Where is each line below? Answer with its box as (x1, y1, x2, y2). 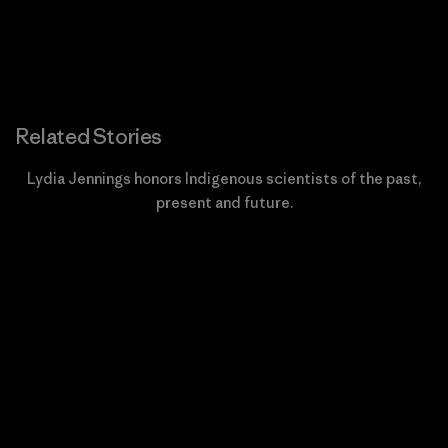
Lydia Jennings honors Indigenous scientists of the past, (27, 169, 421, 188)
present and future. (155, 193, 293, 212)
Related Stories (16, 123, 162, 150)
